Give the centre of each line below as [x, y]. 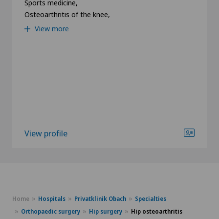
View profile [46, 133]
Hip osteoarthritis [157, 211]
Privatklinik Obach [100, 198]
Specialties [151, 198]
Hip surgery [106, 211]
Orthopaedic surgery [51, 211]
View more [51, 28]
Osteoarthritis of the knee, [67, 14]
